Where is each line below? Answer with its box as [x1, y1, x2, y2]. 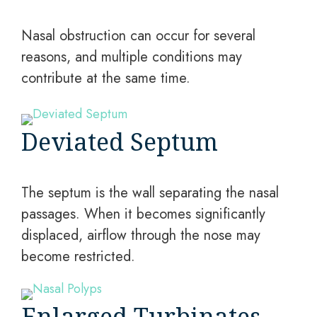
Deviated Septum [21, 125, 218, 158]
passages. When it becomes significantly [21, 204, 265, 224]
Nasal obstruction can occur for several [21, 25, 255, 46]
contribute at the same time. [21, 68, 190, 88]
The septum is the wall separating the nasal [21, 183, 279, 203]
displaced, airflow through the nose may [21, 225, 260, 246]
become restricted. [21, 246, 135, 267]
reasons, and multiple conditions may [21, 47, 242, 67]
